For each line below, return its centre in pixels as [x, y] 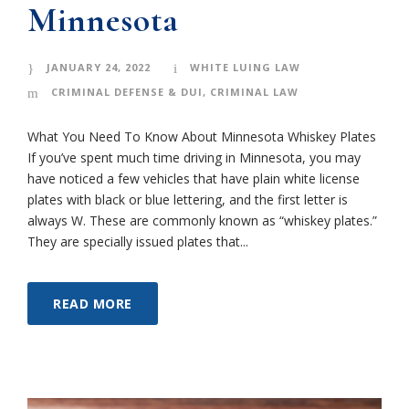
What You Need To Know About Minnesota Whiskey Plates [204, 136]
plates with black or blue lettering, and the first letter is [188, 199]
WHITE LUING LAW [245, 67]
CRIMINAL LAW [254, 91]
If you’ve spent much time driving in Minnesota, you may [194, 157]
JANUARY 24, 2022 [99, 67]
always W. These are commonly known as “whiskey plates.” [202, 220]
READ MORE [93, 303]
